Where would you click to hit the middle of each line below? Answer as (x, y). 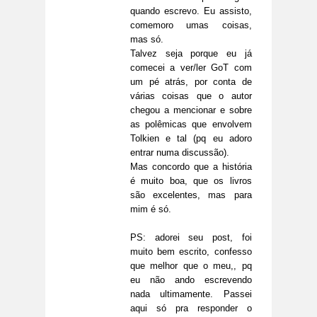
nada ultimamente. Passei (191, 294)
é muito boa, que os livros (191, 181)
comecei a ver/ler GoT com (191, 68)
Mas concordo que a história (191, 167)
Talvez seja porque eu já (191, 54)
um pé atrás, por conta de (191, 82)
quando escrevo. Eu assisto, (191, 11)
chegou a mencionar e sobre (191, 110)
